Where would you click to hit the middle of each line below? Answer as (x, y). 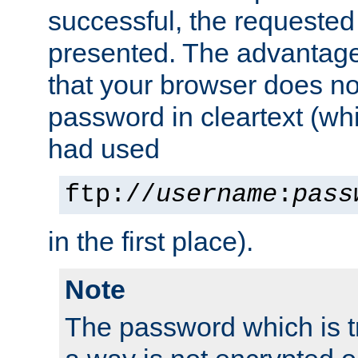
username (217, 195)
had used (104, 149)
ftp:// (110, 195)
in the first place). (151, 242)
